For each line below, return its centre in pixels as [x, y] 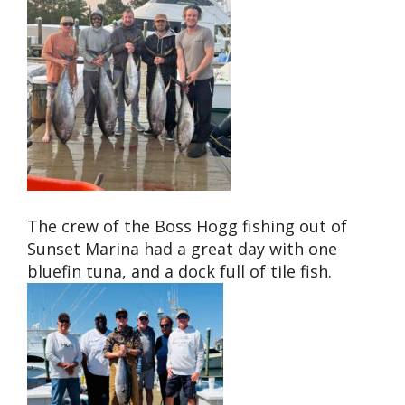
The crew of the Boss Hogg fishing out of [187, 226]
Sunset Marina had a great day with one [182, 248]
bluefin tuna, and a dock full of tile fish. [179, 271]
